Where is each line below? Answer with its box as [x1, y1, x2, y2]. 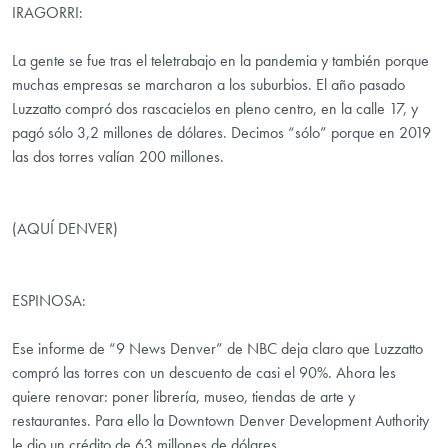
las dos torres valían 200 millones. [12, 146, 224, 168]
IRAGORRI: [12, 2, 83, 24]
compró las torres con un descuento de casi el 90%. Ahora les [12, 362, 396, 384]
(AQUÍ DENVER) [12, 218, 118, 240]
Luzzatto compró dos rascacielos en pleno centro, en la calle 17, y [12, 98, 418, 120]
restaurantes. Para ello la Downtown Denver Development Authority [12, 410, 429, 432]
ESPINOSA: [12, 290, 86, 312]
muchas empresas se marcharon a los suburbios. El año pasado [12, 74, 405, 96]
